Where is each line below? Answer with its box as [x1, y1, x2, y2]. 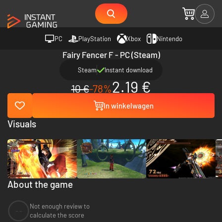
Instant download [105, 66, 153, 74]
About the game [7, 178, 73, 190]
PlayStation [78, 34, 111, 43]
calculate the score [30, 211, 84, 220]
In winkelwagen [103, 101, 154, 110]
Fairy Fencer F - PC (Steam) [62, 50, 160, 59]
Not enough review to [30, 202, 90, 211]
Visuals [7, 118, 36, 129]
